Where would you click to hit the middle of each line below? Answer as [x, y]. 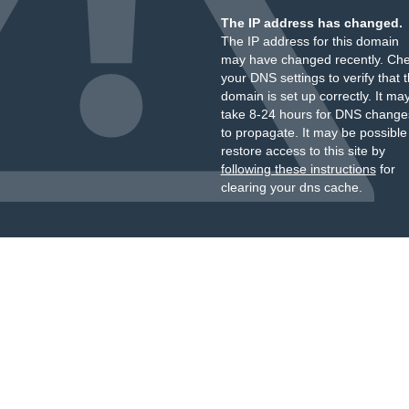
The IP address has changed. [311, 23]
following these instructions [298, 169]
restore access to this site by [303, 151]
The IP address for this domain [309, 41]
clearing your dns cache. [291, 187]
